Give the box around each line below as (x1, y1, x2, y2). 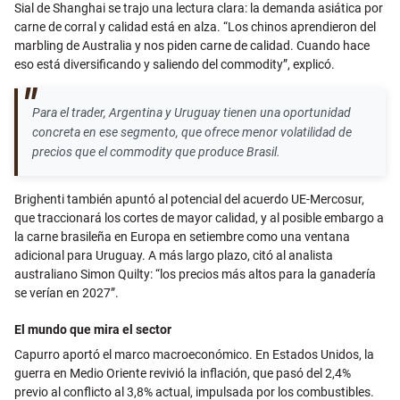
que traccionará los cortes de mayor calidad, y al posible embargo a (14, 211, 384, 226)
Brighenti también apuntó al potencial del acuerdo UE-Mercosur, (14, 192, 364, 207)
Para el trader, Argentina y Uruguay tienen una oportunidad (32, 105, 351, 121)
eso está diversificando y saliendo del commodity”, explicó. (14, 57, 335, 72)
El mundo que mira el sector (14, 322, 171, 337)
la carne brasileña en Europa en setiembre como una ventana (14, 229, 350, 245)
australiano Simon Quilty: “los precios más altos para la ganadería (14, 267, 376, 282)
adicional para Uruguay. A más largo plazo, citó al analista (14, 248, 333, 263)
